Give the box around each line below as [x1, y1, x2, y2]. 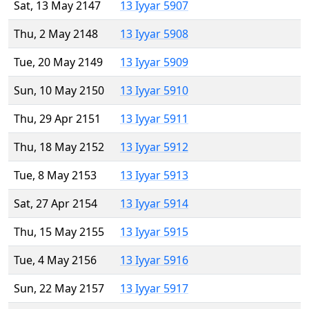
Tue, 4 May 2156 [14, 252, 97, 268]
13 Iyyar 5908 [120, 26, 188, 42]
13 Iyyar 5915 [120, 224, 188, 240]
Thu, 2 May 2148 [14, 26, 98, 42]
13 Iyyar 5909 [120, 54, 188, 70]
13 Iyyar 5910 [120, 83, 188, 99]
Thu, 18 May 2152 [14, 139, 104, 155]
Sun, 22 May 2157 [14, 281, 104, 297]
